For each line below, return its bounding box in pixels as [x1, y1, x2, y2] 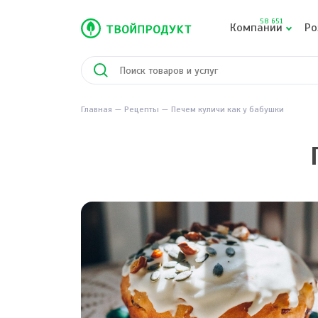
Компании [230, 21, 283, 35]
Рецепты [124, 104, 159, 114]
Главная [81, 104, 112, 114]
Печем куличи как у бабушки [171, 104, 284, 114]
